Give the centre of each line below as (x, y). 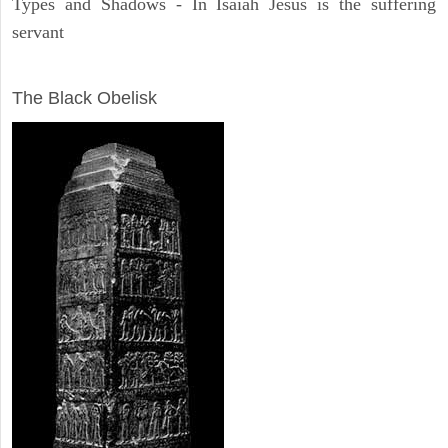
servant (38, 32)
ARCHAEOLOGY (83, 70)
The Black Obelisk (84, 98)
